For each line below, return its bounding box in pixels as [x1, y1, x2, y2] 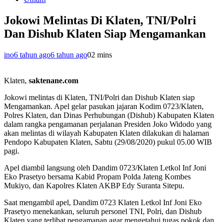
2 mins [91, 51, 112, 59]
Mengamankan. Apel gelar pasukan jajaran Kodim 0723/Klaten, [4, 102, 204, 111]
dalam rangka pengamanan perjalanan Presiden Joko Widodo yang [4, 120, 212, 129]
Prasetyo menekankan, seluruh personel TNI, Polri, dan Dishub [4, 207, 202, 216]
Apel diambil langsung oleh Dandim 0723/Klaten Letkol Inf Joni [4, 164, 206, 172]
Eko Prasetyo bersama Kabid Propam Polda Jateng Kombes [4, 172, 191, 181]
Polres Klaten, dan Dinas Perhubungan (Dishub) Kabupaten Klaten [4, 111, 214, 120]
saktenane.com [29, 76, 78, 85]
